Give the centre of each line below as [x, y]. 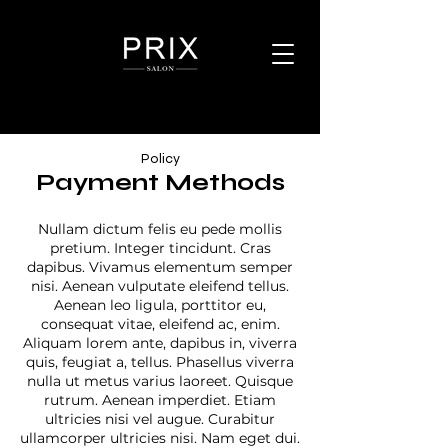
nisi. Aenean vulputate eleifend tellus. [160, 286]
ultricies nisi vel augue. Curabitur [160, 419]
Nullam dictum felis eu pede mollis [160, 229]
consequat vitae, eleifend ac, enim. [160, 324]
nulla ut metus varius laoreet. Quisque [160, 381]
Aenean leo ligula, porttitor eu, [160, 305]
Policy [160, 158]
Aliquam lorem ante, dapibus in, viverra [160, 343]
